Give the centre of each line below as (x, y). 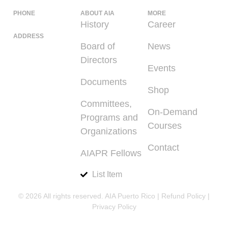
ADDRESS (28, 36)
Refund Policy (183, 196)
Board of (98, 47)
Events (162, 68)
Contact (163, 148)
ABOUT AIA (97, 13)
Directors (99, 60)
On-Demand (173, 112)
